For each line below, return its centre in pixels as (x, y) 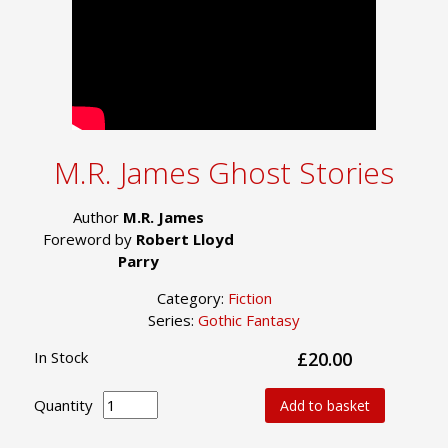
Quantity (63, 405)
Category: (192, 297)
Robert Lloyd (185, 238)
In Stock (61, 356)
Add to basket (324, 405)
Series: (173, 319)
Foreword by (89, 238)
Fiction (249, 297)
